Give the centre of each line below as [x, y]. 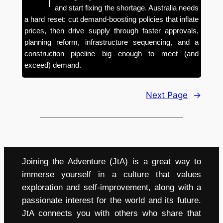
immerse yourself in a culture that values [111, 174]
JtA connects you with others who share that [111, 213]
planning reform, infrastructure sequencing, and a [111, 42]
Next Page [167, 95]
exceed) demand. [53, 65]
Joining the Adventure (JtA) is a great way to [111, 161]
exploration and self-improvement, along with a [111, 187]
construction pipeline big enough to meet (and [111, 54]
